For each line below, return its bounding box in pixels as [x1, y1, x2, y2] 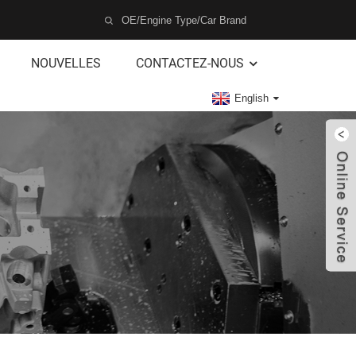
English [234, 92, 269, 104]
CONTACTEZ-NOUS [136, 56, 245, 71]
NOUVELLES [31, 56, 102, 71]
